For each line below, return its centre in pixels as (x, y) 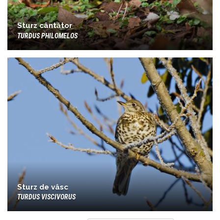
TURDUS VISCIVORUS (46, 197)
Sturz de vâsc (43, 187)
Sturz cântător (45, 26)
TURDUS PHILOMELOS (47, 36)
